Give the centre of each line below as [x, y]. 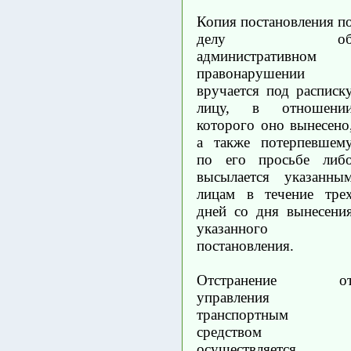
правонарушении [251, 73]
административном [257, 56]
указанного [232, 228]
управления [233, 297]
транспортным [242, 314]
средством [229, 331]
